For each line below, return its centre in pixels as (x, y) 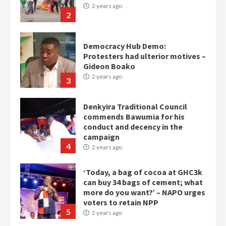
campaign (101, 136)
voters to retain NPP (121, 202)
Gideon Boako (109, 66)
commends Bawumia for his (134, 116)
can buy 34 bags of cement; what (143, 182)
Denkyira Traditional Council (135, 106)
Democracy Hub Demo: (125, 46)
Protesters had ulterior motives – (145, 56)
